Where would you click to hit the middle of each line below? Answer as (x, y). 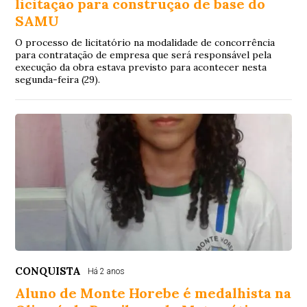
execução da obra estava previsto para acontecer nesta (141, 67)
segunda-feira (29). (58, 79)
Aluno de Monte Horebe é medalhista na (153, 293)
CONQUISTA (48, 271)
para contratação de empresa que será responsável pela (144, 54)
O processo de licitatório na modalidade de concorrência (145, 42)
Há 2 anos (107, 271)
